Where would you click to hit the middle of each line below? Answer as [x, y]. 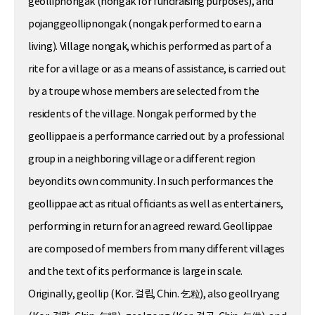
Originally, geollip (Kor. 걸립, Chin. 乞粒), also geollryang [154, 294]
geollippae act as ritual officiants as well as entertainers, [156, 204]
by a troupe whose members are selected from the [144, 92]
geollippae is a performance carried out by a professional [157, 137]
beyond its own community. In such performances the [151, 182]
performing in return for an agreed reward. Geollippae [150, 227]
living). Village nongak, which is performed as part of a [150, 47]
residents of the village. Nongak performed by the [142, 114]
